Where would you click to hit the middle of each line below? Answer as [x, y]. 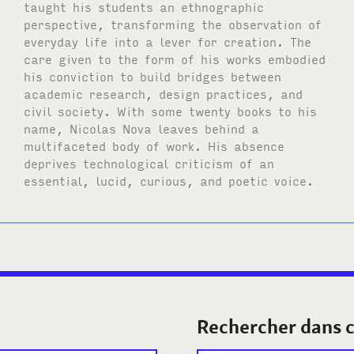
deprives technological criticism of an [149, 162]
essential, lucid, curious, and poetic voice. [169, 180]
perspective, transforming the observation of [173, 23]
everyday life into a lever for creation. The [168, 41]
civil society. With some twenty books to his [171, 110]
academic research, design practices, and [164, 93]
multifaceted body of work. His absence [154, 145]
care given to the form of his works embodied [175, 58]
